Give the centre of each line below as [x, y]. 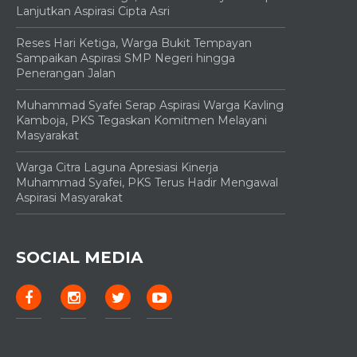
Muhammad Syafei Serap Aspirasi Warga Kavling [150, 105]
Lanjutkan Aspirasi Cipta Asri [93, 11]
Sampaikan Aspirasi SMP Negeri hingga [126, 58]
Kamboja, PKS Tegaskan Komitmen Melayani [141, 120]
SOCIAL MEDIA [79, 257]
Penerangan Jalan [66, 73]
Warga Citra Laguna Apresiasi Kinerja [117, 167]
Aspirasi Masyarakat [69, 197]
